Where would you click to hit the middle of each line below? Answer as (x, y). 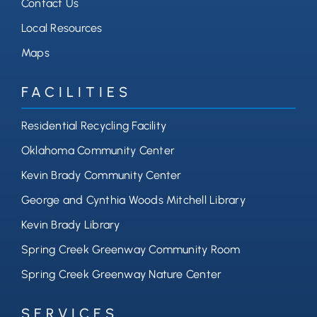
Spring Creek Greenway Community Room (131, 250)
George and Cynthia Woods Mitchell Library (133, 200)
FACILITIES (76, 92)
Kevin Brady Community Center (101, 175)
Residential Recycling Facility (94, 126)
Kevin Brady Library (70, 225)
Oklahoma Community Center (98, 151)
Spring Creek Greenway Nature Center (121, 275)
